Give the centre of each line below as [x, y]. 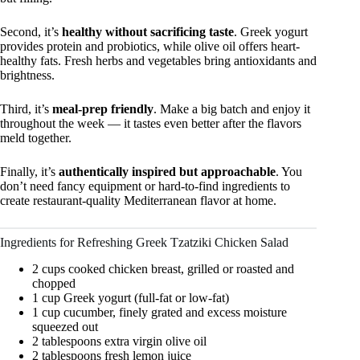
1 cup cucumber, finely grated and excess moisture [160, 312]
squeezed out [65, 326]
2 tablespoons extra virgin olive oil [119, 341]
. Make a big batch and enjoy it [232, 109]
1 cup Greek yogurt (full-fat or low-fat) [131, 297]
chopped [54, 283]
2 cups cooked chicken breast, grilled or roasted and [163, 268]
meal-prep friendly [103, 109]
